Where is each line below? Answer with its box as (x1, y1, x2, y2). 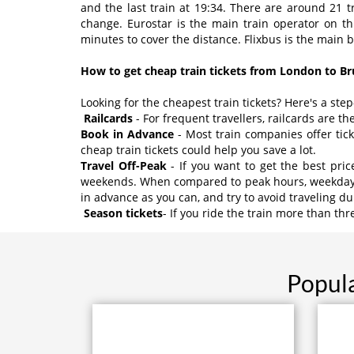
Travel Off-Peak (81, 157, 167, 173)
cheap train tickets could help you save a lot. (81, 141, 316, 157)
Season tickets (84, 205, 163, 220)
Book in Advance (81, 126, 174, 141)
